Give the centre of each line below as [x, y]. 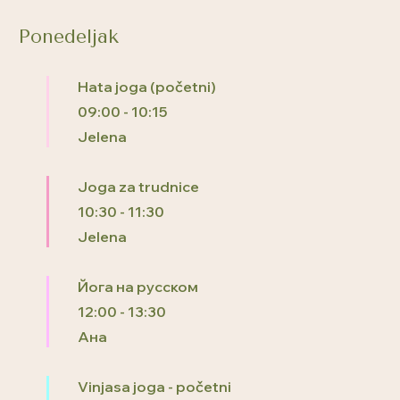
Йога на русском [138, 286]
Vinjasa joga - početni [154, 386]
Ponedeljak [68, 36]
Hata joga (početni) [147, 86]
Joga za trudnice [138, 186]
